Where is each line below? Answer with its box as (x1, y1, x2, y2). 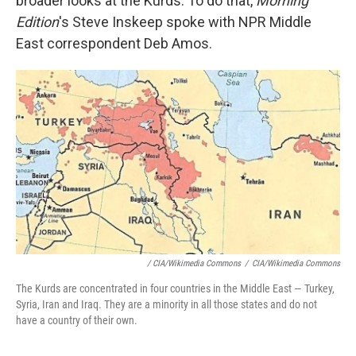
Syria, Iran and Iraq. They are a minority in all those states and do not (16, 298, 317, 311)
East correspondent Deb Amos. (16, 35, 212, 52)
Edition (16, 14, 59, 30)
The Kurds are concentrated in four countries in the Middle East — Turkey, (16, 282, 335, 296)
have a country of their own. (16, 314, 137, 327)
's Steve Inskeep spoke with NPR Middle (59, 14, 311, 30)
